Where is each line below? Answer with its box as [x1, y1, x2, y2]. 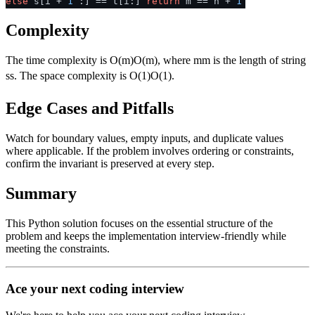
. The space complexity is [14, 70, 129, 82]
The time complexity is [6, 54, 110, 67]
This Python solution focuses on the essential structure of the [6, 217, 273, 229]
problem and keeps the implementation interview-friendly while [6, 229, 286, 242]
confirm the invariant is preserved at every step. [6, 157, 214, 170]
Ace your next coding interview [6, 281, 184, 296]
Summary [6, 184, 77, 202]
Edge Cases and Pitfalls [6, 99, 174, 118]
